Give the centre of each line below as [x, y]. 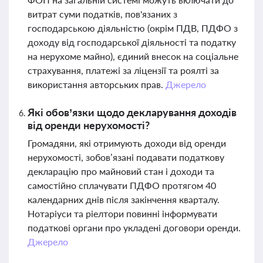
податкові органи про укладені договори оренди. [134, 227]
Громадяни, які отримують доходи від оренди [127, 143]
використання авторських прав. [97, 84]
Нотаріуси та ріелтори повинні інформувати [122, 213]
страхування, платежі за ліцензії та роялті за [123, 70]
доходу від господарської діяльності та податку [132, 42]
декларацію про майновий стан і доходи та [121, 171]
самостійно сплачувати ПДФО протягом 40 [122, 185]
